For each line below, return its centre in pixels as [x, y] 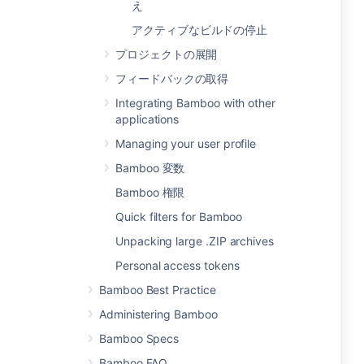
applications [147, 119]
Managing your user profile [186, 143]
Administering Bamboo [158, 314]
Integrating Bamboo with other [195, 103]
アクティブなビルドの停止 [200, 30]
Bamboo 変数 [150, 168]
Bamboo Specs [139, 338]
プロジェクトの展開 [167, 54]
